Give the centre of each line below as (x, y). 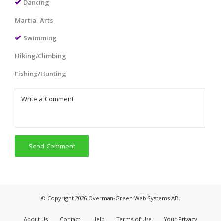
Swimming (40, 39)
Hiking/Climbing (40, 56)
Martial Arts (34, 21)
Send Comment (52, 147)
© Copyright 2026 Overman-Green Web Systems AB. (110, 199)
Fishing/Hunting (40, 74)
